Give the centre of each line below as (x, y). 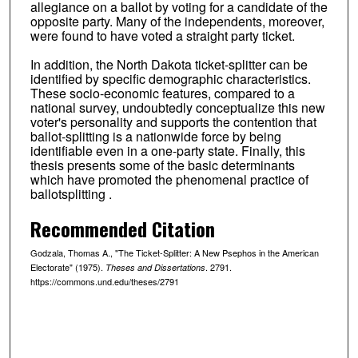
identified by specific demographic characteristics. (170, 79)
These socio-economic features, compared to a (162, 93)
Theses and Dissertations (155, 268)
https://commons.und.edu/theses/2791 (104, 282)
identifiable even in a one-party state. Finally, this (167, 151)
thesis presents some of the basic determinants (162, 165)
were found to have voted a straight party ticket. (162, 36)
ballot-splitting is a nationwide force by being (155, 137)
